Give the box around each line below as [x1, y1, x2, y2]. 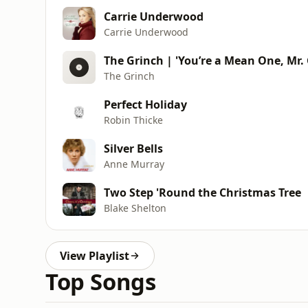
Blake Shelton [104, 201, 166, 214]
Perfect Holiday [104, 96, 187, 112]
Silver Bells [104, 140, 163, 156]
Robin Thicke [104, 113, 163, 126]
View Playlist [60, 248, 129, 263]
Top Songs [45, 266, 156, 297]
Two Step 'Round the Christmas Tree [104, 184, 301, 200]
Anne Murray [104, 157, 164, 170]
